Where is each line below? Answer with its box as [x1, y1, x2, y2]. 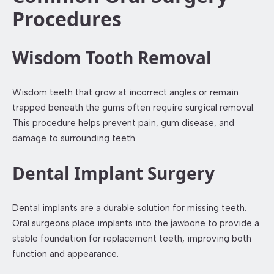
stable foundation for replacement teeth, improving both [12, 232, 251, 244]
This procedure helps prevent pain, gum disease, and [12, 117, 234, 128]
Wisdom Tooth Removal [12, 45, 212, 69]
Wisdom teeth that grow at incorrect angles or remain [12, 86, 239, 98]
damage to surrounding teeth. [12, 132, 137, 144]
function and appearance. [12, 248, 119, 259]
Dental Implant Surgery [12, 161, 215, 185]
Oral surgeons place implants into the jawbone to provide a [12, 217, 259, 229]
